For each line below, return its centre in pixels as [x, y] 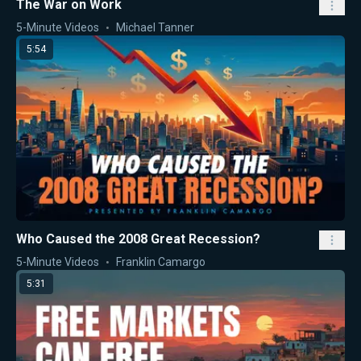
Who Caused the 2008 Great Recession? [138, 239]
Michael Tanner [155, 28]
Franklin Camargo [161, 261]
